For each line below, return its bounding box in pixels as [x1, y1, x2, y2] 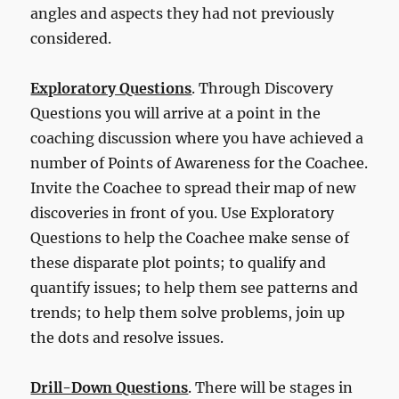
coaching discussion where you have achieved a [30, 128, 364, 147]
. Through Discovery [191, 78, 334, 97]
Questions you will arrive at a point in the [30, 103, 322, 122]
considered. [30, 28, 112, 47]
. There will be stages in [188, 378, 354, 396]
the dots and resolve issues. [30, 328, 224, 346]
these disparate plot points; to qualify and [30, 253, 327, 272]
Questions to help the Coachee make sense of [30, 228, 350, 247]
